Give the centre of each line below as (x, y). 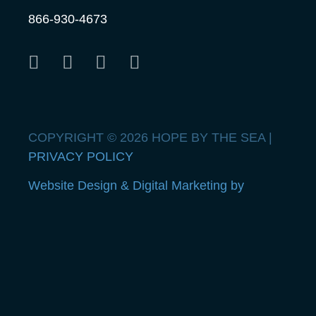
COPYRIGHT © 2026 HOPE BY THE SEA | (150, 137)
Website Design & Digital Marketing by (136, 186)
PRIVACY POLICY (81, 156)
